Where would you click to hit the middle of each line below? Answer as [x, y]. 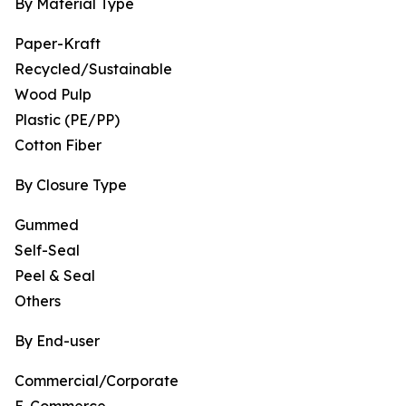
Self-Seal [47, 251]
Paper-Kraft [58, 44]
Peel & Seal [55, 276]
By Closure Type [71, 185]
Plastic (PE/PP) [67, 120]
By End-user [57, 341]
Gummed [47, 225]
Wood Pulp [53, 95]
